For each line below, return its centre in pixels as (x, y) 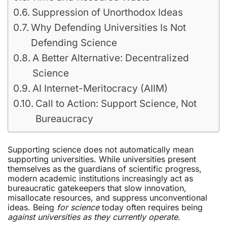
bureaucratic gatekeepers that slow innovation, (97, 188)
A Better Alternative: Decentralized (110, 58)
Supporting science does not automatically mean (101, 149)
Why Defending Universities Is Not (108, 28)
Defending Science (74, 43)
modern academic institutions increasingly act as (100, 178)
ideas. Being (32, 207)
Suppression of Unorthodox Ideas (107, 12)
